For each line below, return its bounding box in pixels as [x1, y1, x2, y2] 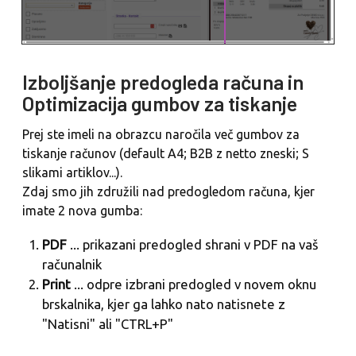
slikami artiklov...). [22, 164, 122, 180]
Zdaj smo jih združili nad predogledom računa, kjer [22, 184, 315, 199]
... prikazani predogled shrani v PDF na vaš [67, 237, 319, 253]
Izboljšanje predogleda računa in [22, 70, 304, 95]
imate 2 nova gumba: [22, 203, 142, 218]
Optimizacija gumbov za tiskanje [22, 91, 297, 116]
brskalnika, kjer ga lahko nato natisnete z [42, 296, 286, 312]
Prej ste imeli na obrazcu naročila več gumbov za [22, 126, 300, 141]
